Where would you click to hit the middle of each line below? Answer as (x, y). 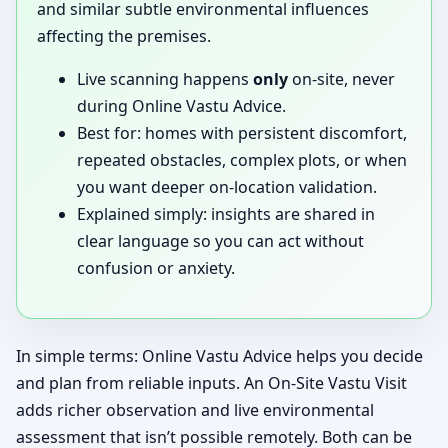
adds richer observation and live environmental (195, 410)
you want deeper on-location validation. (227, 187)
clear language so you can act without (220, 241)
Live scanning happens (165, 79)
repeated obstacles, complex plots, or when (242, 160)
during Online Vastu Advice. (181, 106)
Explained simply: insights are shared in (226, 214)
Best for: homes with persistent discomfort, (242, 133)
